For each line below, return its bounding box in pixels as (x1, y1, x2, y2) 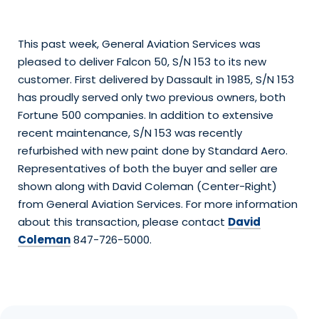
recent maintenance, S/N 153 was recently (18, 125, 242, 140)
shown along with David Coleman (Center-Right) (18, 178, 277, 194)
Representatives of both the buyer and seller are (18, 160, 278, 176)
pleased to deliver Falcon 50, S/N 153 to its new (18, 53, 266, 69)
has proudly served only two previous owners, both (18, 89, 286, 105)
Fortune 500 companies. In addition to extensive (18, 107, 273, 122)
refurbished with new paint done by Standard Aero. (18, 142, 288, 158)
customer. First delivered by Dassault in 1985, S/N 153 (18, 71, 294, 87)
